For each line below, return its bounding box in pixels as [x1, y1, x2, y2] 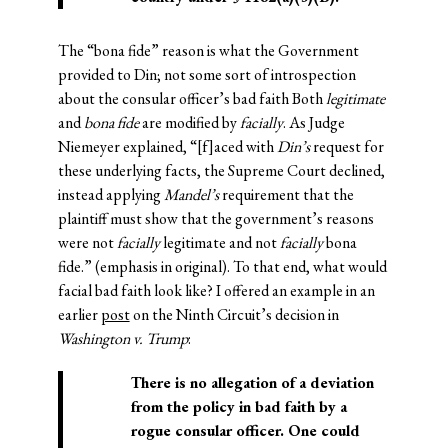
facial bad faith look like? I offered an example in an [57, 280, 375, 302]
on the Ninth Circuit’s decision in [129, 304, 339, 326]
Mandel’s [163, 184, 219, 206]
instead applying [57, 184, 164, 206]
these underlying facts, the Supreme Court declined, [57, 160, 385, 182]
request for [309, 136, 384, 158]
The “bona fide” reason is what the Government [57, 40, 359, 62]
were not [57, 232, 117, 254]
